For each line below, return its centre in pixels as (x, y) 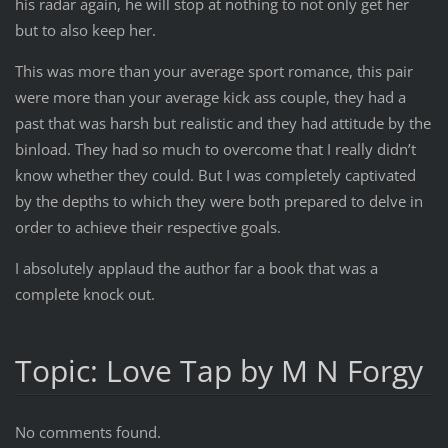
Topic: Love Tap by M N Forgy (218, 370)
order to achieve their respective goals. (147, 226)
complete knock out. (84, 293)
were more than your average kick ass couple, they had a (210, 96)
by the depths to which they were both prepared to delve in (218, 200)
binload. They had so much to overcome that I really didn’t (215, 148)
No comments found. (87, 431)
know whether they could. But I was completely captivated (215, 174)
